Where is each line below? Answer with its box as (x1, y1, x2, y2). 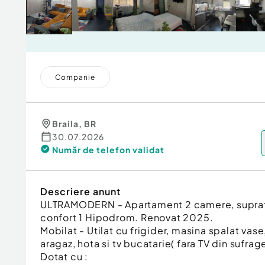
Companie (55, 73, 95, 82)
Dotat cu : (40, 250, 88, 263)
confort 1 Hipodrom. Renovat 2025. (40, 211, 214, 224)
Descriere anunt (40, 185, 121, 198)
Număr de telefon (52, 144, 131, 155)
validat (132, 144, 164, 155)
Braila (52, 118, 79, 129)
